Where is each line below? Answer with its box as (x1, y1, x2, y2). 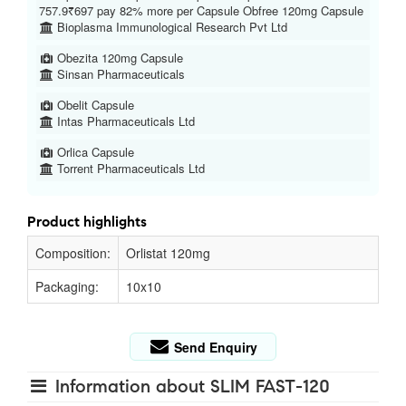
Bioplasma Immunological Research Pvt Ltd (53, 18, 288, 36)
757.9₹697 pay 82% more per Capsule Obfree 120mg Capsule (39, 2, 363, 20)
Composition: (35, 244, 111, 263)
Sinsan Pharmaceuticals (53, 65, 186, 83)
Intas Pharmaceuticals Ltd (53, 112, 196, 130)
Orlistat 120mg (126, 244, 210, 263)
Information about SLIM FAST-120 (50, 375, 330, 399)
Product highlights (27, 213, 147, 231)
